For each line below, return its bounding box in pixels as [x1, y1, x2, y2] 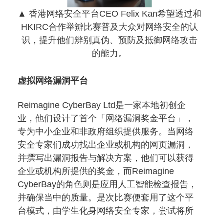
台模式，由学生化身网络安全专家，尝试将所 [18, 206, 194, 216]
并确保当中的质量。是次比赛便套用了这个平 [18, 193, 194, 203]
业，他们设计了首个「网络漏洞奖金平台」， [18, 113, 194, 124]
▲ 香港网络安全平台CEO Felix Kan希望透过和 [18, 9, 201, 19]
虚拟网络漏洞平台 [18, 76, 88, 86]
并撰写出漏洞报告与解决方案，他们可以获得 [18, 153, 194, 163]
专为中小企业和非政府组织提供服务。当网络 [18, 127, 194, 137]
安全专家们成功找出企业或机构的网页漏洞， [18, 140, 194, 150]
